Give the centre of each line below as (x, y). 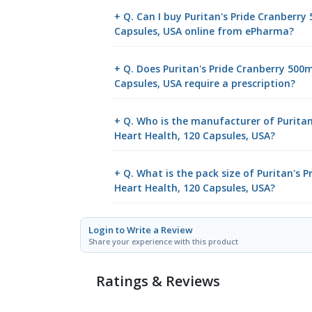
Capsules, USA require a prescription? (205, 83)
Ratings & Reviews (158, 281)
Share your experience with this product (163, 241)
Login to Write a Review (141, 229)
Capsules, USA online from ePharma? (204, 31)
